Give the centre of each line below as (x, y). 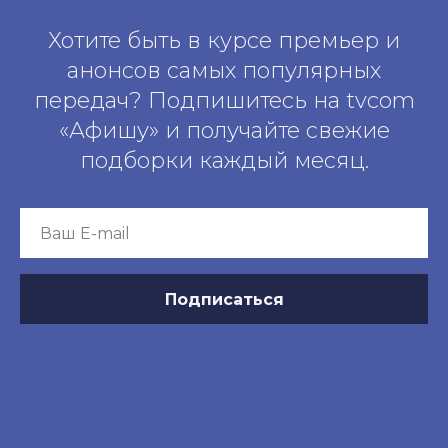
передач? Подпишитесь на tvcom (224, 101)
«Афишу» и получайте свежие (224, 131)
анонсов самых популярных (224, 71)
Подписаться (224, 299)
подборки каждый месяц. (224, 161)
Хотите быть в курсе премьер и (224, 41)
